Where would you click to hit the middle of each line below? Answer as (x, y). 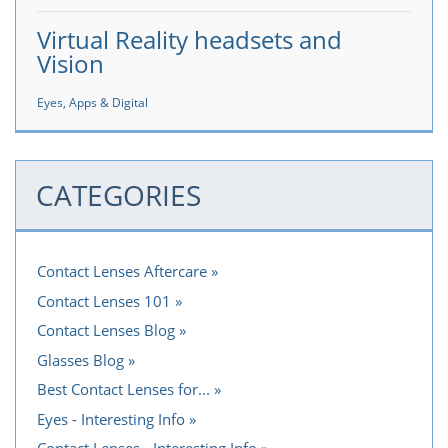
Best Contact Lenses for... (123, 389)
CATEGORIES (118, 194)
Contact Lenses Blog (106, 330)
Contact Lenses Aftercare (122, 271)
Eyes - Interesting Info (111, 418)
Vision (70, 63)
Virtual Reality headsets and (189, 39)
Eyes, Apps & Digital (92, 103)
